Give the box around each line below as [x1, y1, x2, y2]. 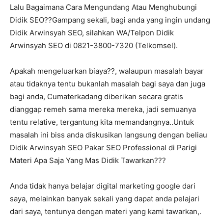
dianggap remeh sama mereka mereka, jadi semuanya [10, 105, 196, 114]
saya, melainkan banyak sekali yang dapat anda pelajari [10, 194, 199, 204]
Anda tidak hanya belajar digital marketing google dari [10, 181, 195, 191]
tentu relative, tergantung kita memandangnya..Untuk [10, 117, 194, 127]
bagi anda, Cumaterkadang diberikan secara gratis [10, 92, 183, 102]
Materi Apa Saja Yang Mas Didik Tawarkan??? [10, 156, 166, 165]
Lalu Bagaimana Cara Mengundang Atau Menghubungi [10, 2, 197, 12]
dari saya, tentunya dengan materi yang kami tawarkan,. [10, 207, 201, 217]
